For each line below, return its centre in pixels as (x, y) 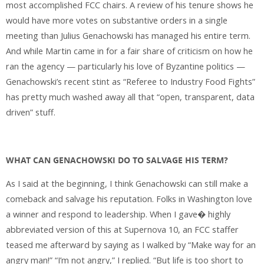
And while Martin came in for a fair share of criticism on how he (129, 51)
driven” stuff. (31, 112)
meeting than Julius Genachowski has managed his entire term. (128, 35)
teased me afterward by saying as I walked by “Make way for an (131, 245)
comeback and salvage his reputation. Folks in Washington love (129, 199)
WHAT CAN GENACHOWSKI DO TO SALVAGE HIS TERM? (117, 160)
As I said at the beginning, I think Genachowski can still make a (127, 184)
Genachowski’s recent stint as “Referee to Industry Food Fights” (131, 81)
